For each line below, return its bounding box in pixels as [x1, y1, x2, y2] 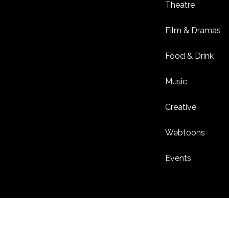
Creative [165, 102, 197, 112]
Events [165, 153, 192, 164]
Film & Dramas [165, 26, 221, 36]
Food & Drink [165, 51, 214, 61]
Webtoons [165, 128, 205, 138]
